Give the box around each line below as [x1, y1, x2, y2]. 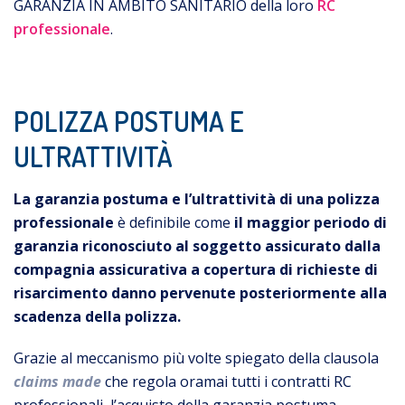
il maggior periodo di [234, 212, 387, 232]
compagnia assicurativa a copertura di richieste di [14, 259, 378, 279]
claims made [14, 371, 101, 391]
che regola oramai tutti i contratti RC [101, 371, 352, 391]
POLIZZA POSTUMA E [14, 103, 244, 138]
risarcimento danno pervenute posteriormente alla [14, 282, 387, 303]
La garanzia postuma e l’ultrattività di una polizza [14, 188, 380, 209]
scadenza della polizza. [14, 306, 181, 326]
